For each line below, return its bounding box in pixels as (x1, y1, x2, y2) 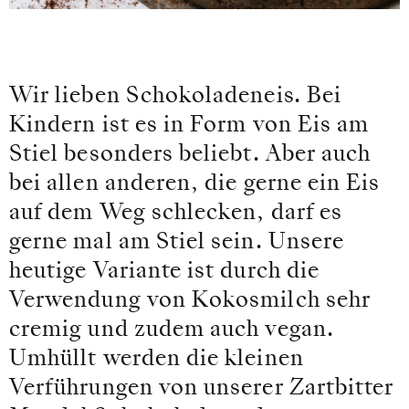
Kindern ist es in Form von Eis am (9, 115, 370, 137)
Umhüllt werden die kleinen (9, 349, 304, 371)
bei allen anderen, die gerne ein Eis (9, 173, 381, 195)
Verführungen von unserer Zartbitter (9, 378, 394, 400)
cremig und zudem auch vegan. (9, 320, 334, 341)
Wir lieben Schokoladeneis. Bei (9, 86, 342, 108)
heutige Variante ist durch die (9, 261, 320, 283)
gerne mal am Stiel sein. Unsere (9, 232, 345, 254)
